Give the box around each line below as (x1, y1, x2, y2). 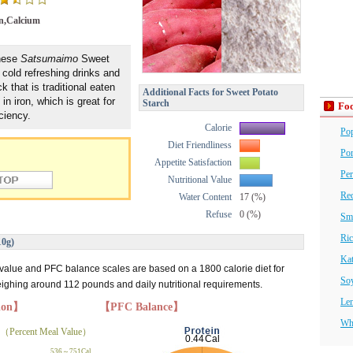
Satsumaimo (20, 53, 78, 65)
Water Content (179, 191, 232, 203)
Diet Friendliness (168, 139, 232, 150)
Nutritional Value (168, 174, 232, 185)
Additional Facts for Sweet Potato (143, 87, 278, 98)
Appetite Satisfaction (154, 157, 232, 168)
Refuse (206, 209, 232, 220)
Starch (143, 98, 169, 109)
